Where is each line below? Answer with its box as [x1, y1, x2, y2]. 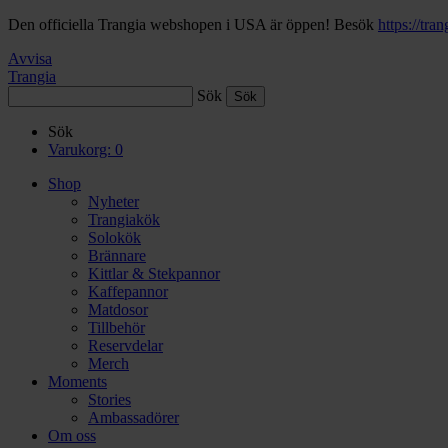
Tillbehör [88, 319, 145, 336]
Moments [48, 373, 107, 390]
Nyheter [88, 193, 139, 210]
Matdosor [88, 301, 148, 318]
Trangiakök [88, 211, 160, 228]
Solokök [88, 229, 141, 246]
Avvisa [8, 50, 52, 67]
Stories [88, 391, 131, 408]
